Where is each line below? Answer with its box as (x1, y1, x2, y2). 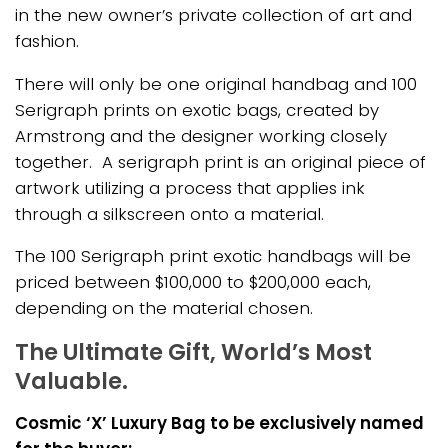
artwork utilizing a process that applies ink (15, 175, 365, 200)
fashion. (15, 29, 79, 54)
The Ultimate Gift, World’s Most (15, 336, 372, 369)
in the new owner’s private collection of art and (15, 3, 412, 28)
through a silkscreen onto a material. (15, 201, 324, 226)
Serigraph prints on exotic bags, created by (15, 97, 379, 122)
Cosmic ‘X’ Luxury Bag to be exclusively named (15, 411, 424, 436)
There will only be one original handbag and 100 (15, 71, 417, 96)
